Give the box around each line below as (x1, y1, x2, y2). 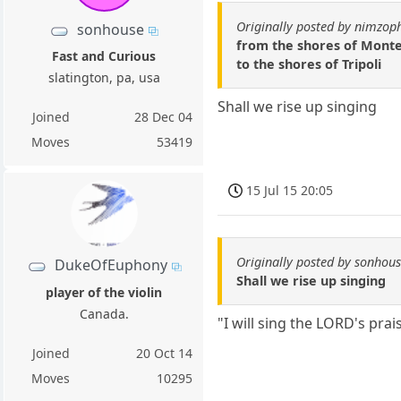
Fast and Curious (52, 47, 157, 65)
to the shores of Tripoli (236, 55, 382, 73)
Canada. (79, 304, 129, 322)
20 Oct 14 (136, 344, 193, 362)
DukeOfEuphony (54, 255, 167, 276)
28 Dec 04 (134, 108, 193, 126)
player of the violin (46, 283, 163, 301)
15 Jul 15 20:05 (246, 181, 334, 199)
